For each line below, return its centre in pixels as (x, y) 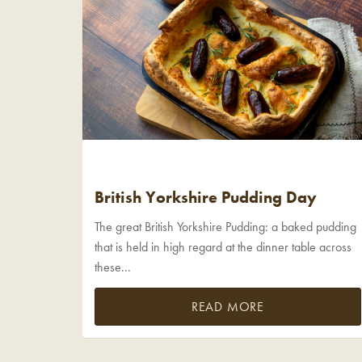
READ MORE (228, 306)
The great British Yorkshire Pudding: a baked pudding (225, 227)
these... (113, 267)
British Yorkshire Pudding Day (206, 197)
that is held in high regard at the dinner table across (223, 247)
